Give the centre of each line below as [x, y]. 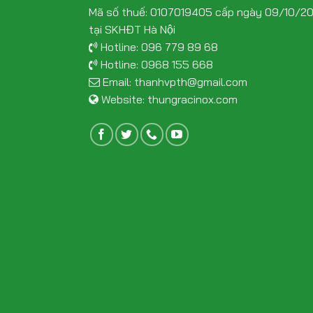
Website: [123, 100]
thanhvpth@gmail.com [191, 82]
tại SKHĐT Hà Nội [132, 30]
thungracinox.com [192, 100]
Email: [117, 82]
